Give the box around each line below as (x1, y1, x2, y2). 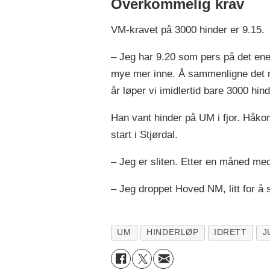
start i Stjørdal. (110, 128, 178, 140)
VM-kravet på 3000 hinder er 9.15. (110, 24, 265, 36)
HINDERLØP (146, 227, 199, 237)
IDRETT (214, 227, 247, 237)
